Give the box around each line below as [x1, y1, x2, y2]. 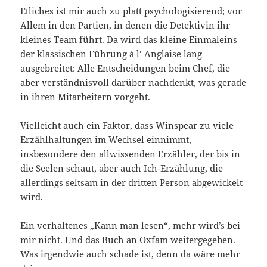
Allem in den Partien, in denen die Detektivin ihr [20, 18, 231, 31]
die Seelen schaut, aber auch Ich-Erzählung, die [20, 162, 223, 174]
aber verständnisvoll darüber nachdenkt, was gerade [20, 76, 247, 88]
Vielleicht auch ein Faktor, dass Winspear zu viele [20, 119, 234, 131]
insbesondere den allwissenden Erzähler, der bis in [20, 147, 241, 160]
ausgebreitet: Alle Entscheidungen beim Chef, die [20, 61, 231, 74]
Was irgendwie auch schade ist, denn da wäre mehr [20, 247, 241, 260]
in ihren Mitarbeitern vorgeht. [20, 90, 151, 103]
